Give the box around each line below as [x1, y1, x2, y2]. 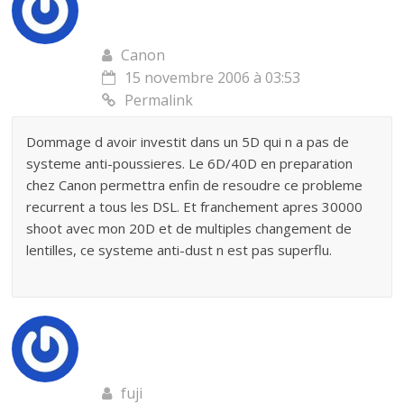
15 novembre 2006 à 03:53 [124, 68, 301, 87]
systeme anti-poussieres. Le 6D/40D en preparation [26, 154, 353, 172]
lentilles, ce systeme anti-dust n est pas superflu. [26, 241, 333, 259]
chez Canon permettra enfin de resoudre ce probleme [26, 176, 363, 194]
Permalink [124, 90, 194, 110]
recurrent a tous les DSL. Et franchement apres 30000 [26, 197, 363, 216]
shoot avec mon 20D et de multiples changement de [26, 219, 353, 237]
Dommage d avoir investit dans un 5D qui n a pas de [26, 133, 350, 151]
